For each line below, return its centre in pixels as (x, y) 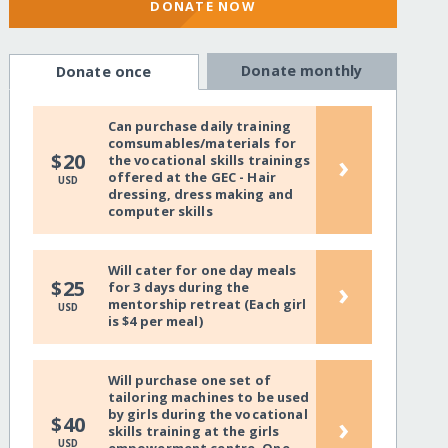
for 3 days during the (178, 287)
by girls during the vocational (207, 414)
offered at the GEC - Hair (191, 177)
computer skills (160, 211)
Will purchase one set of (189, 380)
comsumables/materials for (201, 143)
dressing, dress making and (200, 194)
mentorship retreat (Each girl (207, 304)
